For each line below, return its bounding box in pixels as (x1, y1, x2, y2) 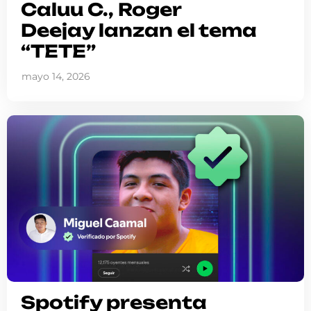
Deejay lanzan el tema (21, 19, 257, 41)
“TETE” (21, 40, 96, 62)
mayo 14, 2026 (22, 69, 90, 83)
